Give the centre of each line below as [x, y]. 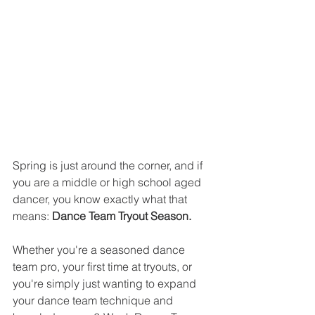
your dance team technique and [94, 300]
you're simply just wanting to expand [106, 283]
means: [32, 216]
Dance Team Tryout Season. [122, 216]
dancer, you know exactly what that [101, 199]
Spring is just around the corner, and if [109, 165]
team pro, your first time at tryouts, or [104, 266]
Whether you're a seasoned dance [100, 250]
